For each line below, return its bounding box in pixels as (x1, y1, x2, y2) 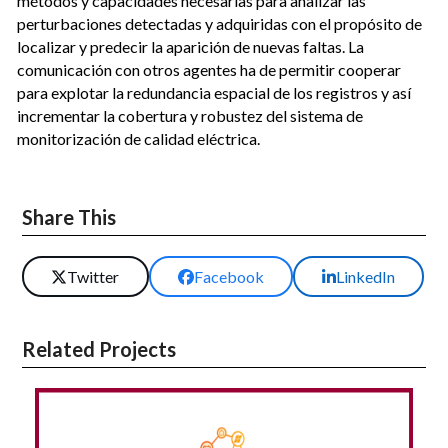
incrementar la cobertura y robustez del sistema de (17, 105, 364, 125)
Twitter (67, 267, 120, 287)
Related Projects (22, 337, 177, 362)
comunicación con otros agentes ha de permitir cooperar (17, 59, 402, 79)
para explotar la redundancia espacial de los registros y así (17, 82, 412, 102)
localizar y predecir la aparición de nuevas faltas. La (17, 36, 365, 56)
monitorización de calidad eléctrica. (17, 128, 261, 148)
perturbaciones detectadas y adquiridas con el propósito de (17, 13, 423, 33)
